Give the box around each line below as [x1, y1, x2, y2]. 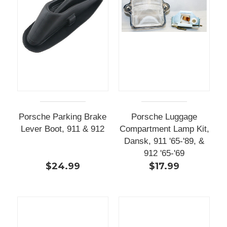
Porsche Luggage [131, 111, 198, 122]
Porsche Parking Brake [19, 111, 107, 122]
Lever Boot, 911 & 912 [21, 124, 105, 134]
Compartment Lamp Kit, [119, 124, 209, 134]
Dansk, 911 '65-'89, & [124, 136, 205, 146]
